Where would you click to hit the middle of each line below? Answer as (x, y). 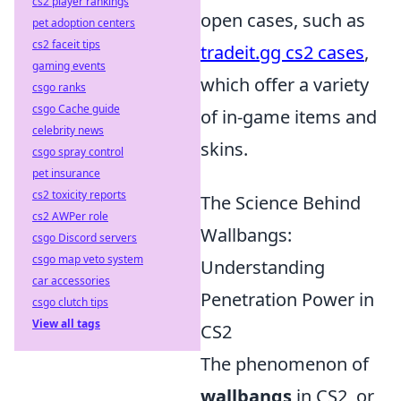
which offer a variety (285, 85)
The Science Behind (281, 203)
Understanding (263, 267)
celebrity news (68, 130)
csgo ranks (59, 87)
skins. (224, 149)
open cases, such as (283, 20)
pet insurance (66, 173)
